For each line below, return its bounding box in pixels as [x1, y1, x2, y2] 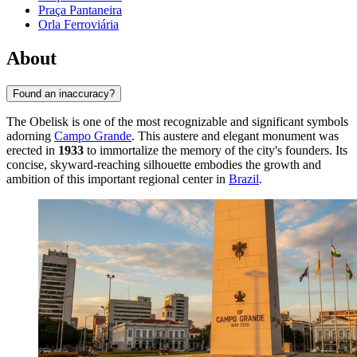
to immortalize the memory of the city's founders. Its [84, 143, 347, 157]
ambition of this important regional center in [6, 171, 229, 186]
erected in [6, 143, 58, 157]
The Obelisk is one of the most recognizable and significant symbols [6, 114, 348, 128]
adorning [6, 128, 54, 143]
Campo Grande [54, 128, 131, 143]
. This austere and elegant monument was [131, 128, 339, 143]
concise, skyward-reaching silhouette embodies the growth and [6, 157, 321, 171]
